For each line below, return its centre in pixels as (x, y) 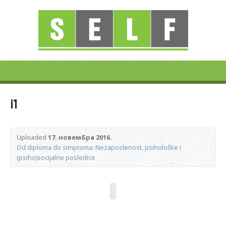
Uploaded (32, 137)
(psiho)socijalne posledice (56, 157)
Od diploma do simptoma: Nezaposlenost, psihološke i (99, 147)
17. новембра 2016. (80, 137)
